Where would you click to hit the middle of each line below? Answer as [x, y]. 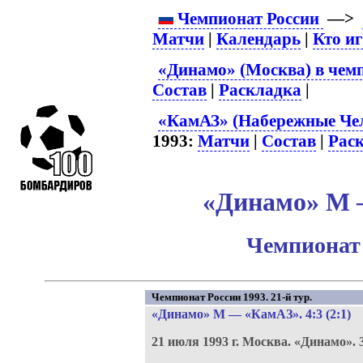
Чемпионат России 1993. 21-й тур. [231, 297]
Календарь [259, 39]
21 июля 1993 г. [196, 342]
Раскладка [261, 90]
